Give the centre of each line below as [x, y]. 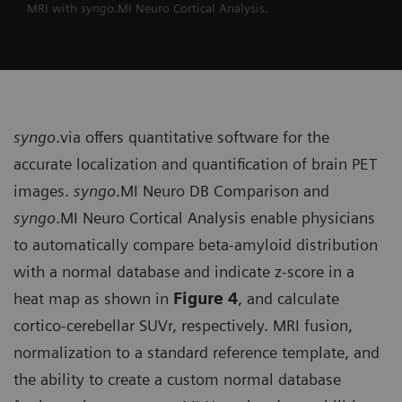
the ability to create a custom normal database [177, 380]
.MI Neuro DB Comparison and [223, 191]
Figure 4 [205, 299]
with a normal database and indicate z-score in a [184, 272]
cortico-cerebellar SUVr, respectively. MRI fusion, [183, 326]
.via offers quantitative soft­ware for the [192, 137]
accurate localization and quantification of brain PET [195, 164]
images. [44, 191]
